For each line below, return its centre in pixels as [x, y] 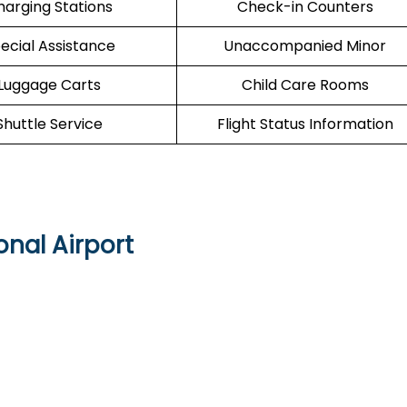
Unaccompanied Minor [305, 46]
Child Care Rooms [305, 85]
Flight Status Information [305, 124]
